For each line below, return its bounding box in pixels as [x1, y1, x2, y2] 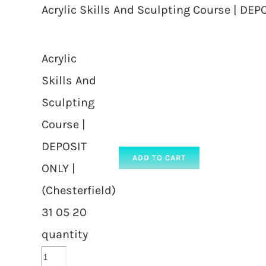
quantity [42, 227, 88, 241]
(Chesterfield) [42, 183, 116, 197]
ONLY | [42, 161, 75, 175]
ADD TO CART [132, 153, 186, 163]
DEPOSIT [42, 140, 87, 153]
